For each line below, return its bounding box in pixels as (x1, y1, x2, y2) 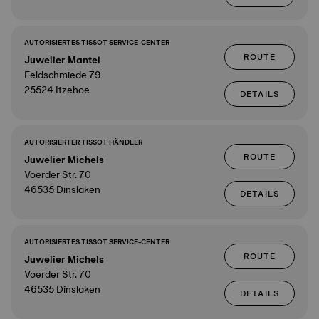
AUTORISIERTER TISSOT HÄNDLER (24, 136, 142, 148)
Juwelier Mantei (24, 51, 100, 68)
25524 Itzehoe (24, 81, 90, 98)
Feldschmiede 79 (24, 66, 101, 83)
